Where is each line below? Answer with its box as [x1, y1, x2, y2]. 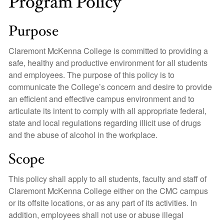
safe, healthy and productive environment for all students [8, 57, 207, 68]
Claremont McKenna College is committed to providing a [8, 45, 208, 56]
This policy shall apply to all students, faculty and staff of [8, 173, 206, 184]
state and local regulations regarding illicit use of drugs [8, 117, 201, 128]
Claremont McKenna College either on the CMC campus [8, 185, 208, 196]
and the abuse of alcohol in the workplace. [8, 129, 157, 140]
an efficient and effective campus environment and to [8, 93, 194, 104]
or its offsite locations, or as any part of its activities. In [8, 197, 197, 208]
